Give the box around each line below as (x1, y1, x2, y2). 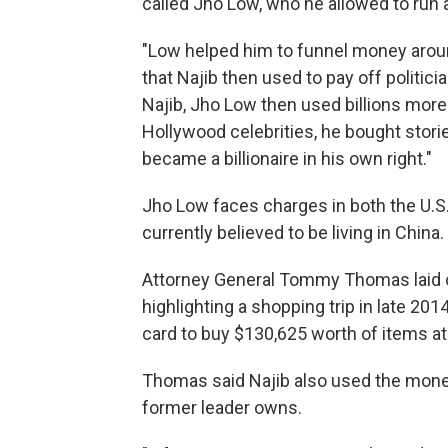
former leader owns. (142, 396, 302, 418)
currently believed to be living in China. (142, 221, 444, 243)
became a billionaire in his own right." (142, 147, 432, 169)
